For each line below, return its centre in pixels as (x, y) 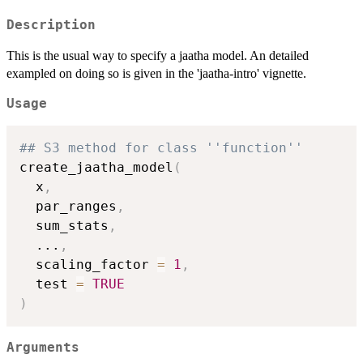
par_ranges (68, 207)
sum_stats (64, 226)
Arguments (43, 347)
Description (51, 26)
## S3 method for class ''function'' (161, 148)
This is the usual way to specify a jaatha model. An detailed (158, 56)
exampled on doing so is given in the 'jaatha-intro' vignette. (156, 74)
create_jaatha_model (96, 168)
